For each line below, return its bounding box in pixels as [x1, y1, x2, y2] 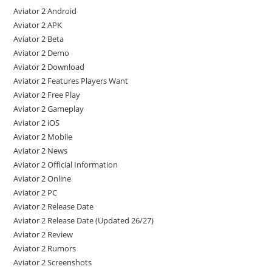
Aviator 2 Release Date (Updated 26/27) [13, 215, 154, 226]
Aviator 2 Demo [13, 47, 70, 58]
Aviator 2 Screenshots [13, 257, 92, 268]
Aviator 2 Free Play [13, 89, 81, 100]
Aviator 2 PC [13, 187, 58, 198]
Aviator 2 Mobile [13, 131, 73, 142]
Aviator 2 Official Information [13, 159, 118, 170]
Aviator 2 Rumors [13, 243, 76, 254]
